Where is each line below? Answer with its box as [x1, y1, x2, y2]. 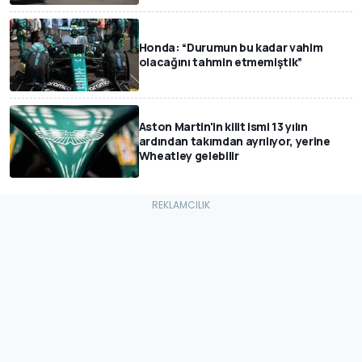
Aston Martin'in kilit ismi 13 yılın [138, 118, 308, 134]
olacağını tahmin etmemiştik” [138, 53, 303, 69]
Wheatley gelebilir [138, 147, 239, 163]
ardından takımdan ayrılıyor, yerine [138, 133, 330, 149]
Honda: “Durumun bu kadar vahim [138, 39, 323, 55]
